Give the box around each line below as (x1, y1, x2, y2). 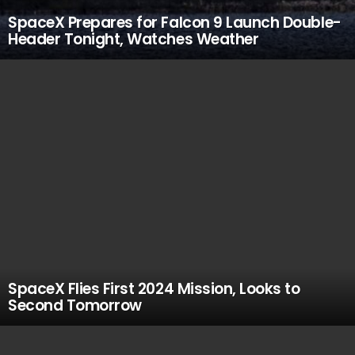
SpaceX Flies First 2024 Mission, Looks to (8, 278, 300, 300)
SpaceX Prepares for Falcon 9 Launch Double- (8, 12, 342, 33)
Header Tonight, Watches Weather (8, 29, 259, 50)
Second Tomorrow (8, 295, 142, 316)
